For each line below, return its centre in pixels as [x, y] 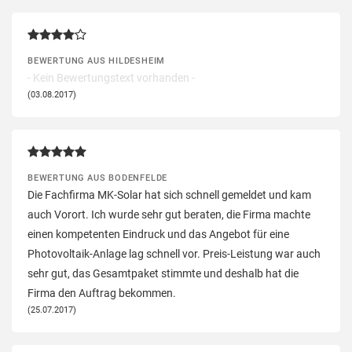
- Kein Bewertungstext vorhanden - [111, 77]
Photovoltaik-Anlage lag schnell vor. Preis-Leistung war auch [174, 253]
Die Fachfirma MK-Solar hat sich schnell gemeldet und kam [169, 194]
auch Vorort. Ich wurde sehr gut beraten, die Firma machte [169, 214]
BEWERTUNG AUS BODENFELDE [98, 177]
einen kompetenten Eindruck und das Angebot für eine [158, 234]
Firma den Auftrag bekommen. [102, 293]
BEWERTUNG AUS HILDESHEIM [97, 60]
